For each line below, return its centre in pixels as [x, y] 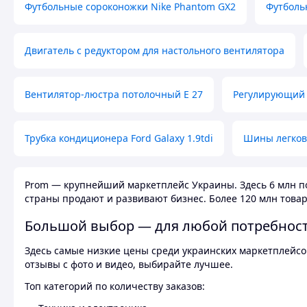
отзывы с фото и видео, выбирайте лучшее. [129, 265]
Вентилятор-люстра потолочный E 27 [114, 95]
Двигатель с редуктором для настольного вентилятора [155, 51]
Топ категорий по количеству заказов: [115, 286]
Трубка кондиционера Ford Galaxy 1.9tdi [119, 138]
